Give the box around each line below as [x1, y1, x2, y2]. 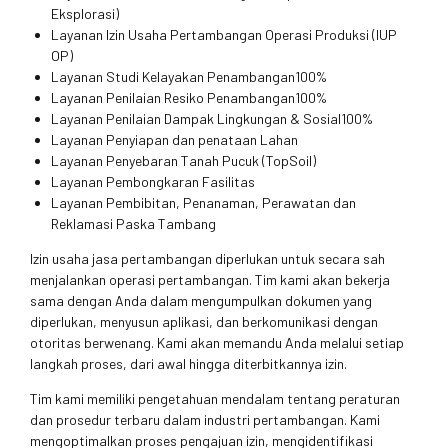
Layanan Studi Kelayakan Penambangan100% [51, 68, 327, 86]
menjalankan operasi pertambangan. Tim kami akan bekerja [30, 271, 390, 289]
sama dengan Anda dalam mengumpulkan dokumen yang [30, 292, 372, 310]
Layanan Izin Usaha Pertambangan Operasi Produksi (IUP [51, 26, 397, 44]
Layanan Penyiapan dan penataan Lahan [51, 131, 298, 149]
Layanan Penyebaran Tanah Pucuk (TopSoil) [51, 152, 316, 170]
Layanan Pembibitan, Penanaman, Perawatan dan [51, 194, 356, 212]
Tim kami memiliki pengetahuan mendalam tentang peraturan [30, 390, 400, 408]
